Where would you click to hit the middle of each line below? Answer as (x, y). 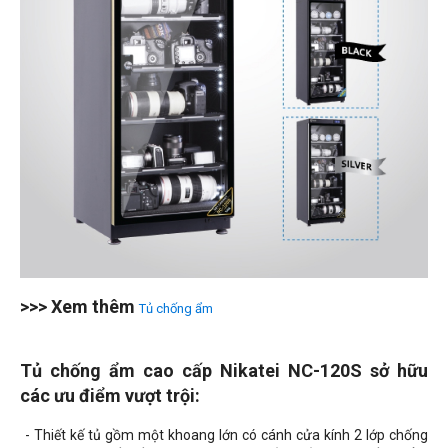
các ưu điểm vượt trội (107, 395)
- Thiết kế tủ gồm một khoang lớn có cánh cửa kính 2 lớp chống (226, 435)
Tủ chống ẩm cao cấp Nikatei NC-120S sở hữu (224, 370)
